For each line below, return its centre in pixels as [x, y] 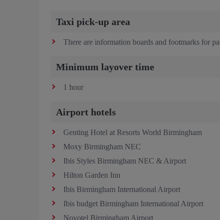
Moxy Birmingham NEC [102, 146]
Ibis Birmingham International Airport [122, 189]
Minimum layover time [105, 67]
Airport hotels [86, 112]
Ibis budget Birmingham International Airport [133, 203]
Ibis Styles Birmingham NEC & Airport [126, 161]
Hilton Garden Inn [93, 175]
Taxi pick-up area [93, 21]
